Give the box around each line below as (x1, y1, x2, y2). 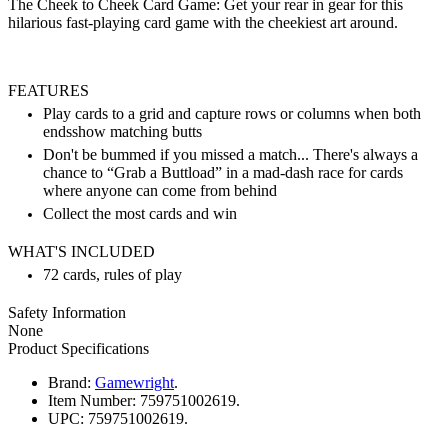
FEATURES (8, 81, 89, 99)
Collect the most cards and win (43, 204, 237, 222)
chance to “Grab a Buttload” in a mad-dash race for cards (43, 163, 403, 181)
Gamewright (95, 373, 174, 391)
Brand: (48, 373, 91, 391)
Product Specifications (8, 339, 149, 357)
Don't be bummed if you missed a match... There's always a (43, 145, 418, 163)
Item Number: (48, 391, 136, 409)
